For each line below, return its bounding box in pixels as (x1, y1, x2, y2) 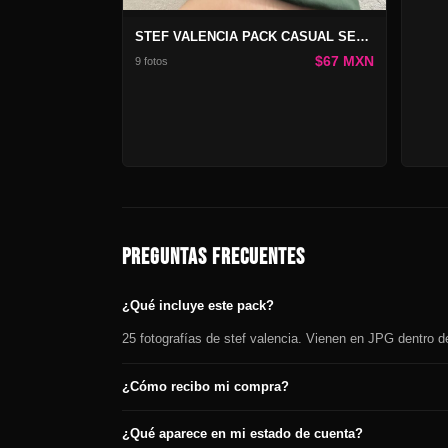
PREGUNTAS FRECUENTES (122, 243, 305, 271)
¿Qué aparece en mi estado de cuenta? (122, 426, 363, 442)
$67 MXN (314, 53, 374, 70)
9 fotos (135, 54, 168, 67)
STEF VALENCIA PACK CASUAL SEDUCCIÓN (356, 29, 369, 45)
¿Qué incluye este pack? (122, 298, 274, 314)
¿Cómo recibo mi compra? (122, 379, 289, 395)
